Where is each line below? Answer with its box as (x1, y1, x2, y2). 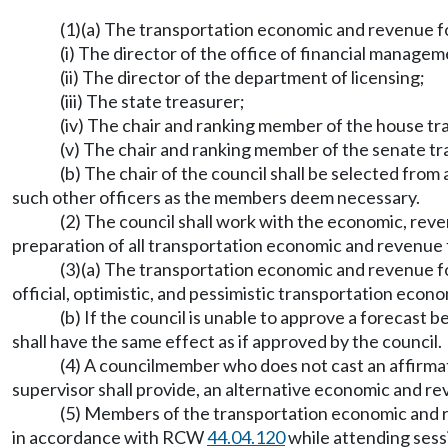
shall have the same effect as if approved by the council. (12, 329, 442, 352)
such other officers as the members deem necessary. (12, 185, 420, 208)
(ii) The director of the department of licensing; (60, 65, 425, 88)
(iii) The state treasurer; (60, 89, 245, 112)
